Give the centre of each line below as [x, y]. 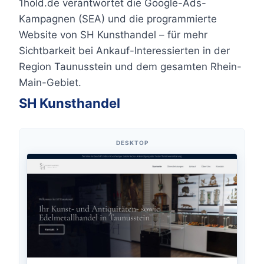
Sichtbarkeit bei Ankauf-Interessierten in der [124, 51]
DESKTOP [132, 143]
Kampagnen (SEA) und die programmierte [118, 19]
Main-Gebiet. [50, 82]
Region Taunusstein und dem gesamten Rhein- [130, 67]
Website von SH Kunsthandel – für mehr [113, 35]
